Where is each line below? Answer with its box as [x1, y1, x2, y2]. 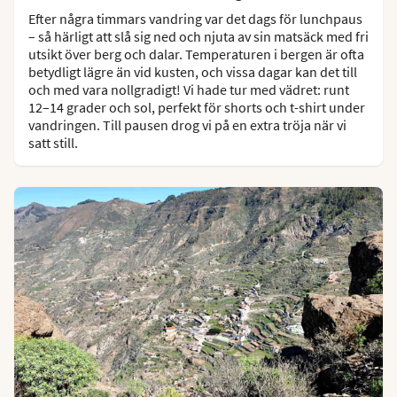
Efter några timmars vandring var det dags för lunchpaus [28, 10, 362, 28]
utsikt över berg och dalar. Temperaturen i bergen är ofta [28, 45, 364, 64]
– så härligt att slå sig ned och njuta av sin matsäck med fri [28, 27, 369, 46]
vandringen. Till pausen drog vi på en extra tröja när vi [28, 116, 346, 135]
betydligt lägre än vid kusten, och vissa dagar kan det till [28, 63, 357, 82]
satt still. [28, 134, 78, 152]
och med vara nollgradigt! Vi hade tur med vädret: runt [28, 81, 349, 99]
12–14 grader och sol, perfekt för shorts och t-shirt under [28, 98, 365, 117]
